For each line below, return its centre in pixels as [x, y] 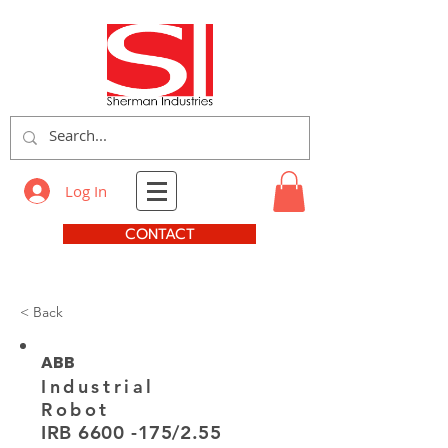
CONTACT [159, 233]
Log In [85, 190]
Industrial [98, 386]
